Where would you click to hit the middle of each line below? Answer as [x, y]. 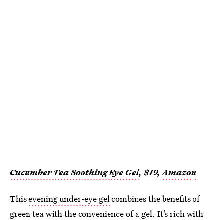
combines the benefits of [155, 199]
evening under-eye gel [69, 199]
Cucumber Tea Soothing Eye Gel [74, 172]
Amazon [179, 172]
